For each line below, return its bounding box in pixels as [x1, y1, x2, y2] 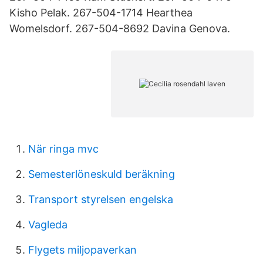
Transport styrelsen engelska [28, 193, 173, 205]
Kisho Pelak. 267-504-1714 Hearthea [9, 6, 193, 19]
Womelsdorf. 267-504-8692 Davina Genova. [9, 22, 230, 35]
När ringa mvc [28, 143, 99, 155]
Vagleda [28, 218, 68, 231]
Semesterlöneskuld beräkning [28, 168, 175, 180]
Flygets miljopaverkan [28, 244, 137, 256]
